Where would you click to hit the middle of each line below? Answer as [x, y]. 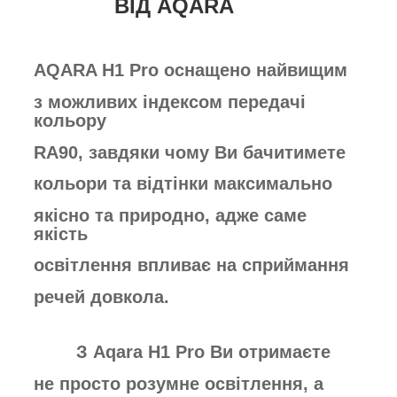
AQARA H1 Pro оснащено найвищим [191, 70]
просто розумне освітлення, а [191, 383]
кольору [73, 121]
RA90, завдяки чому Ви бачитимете [192, 152]
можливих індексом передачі [177, 102]
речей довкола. [101, 296]
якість [61, 234]
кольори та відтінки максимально [183, 184]
